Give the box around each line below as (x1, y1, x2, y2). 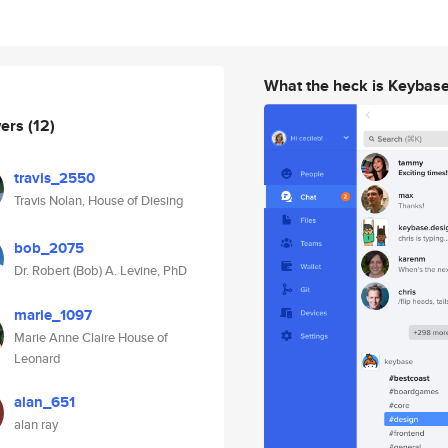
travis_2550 (14, 167, 95, 189)
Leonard (14, 349, 61, 368)
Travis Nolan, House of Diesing (14, 191, 184, 210)
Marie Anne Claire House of (14, 328, 168, 347)
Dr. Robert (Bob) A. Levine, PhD (14, 261, 187, 280)
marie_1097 (14, 304, 92, 326)
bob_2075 (14, 237, 84, 259)
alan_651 (14, 391, 75, 413)
